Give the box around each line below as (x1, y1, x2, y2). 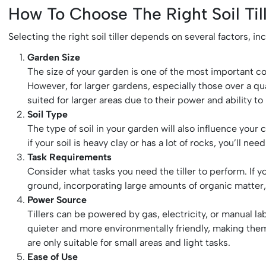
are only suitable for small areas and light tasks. (27, 236, 231, 248)
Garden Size (27, 51, 81, 63)
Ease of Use (27, 251, 78, 262)
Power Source (27, 194, 87, 205)
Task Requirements (27, 151, 112, 163)
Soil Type (27, 108, 68, 120)
